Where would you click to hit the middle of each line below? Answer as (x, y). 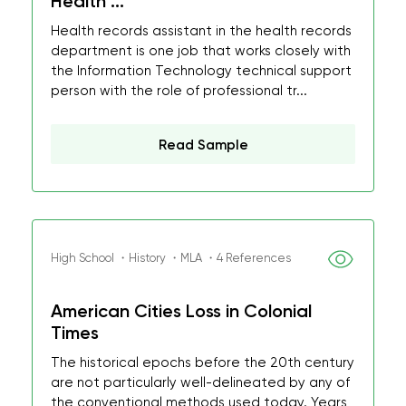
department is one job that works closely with (201, 51)
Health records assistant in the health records (201, 31)
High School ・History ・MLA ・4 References (171, 258)
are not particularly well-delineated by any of (200, 382)
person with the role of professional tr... (179, 91)
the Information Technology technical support (201, 71)
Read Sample (203, 145)
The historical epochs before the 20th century (203, 362)
